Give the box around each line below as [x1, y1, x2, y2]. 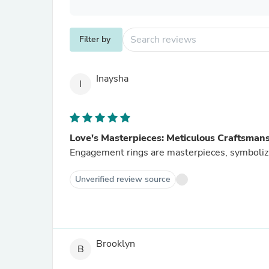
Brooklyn [96, 237, 135, 251]
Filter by [79, 34, 110, 45]
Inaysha [96, 72, 128, 86]
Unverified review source [75, 174, 171, 185]
